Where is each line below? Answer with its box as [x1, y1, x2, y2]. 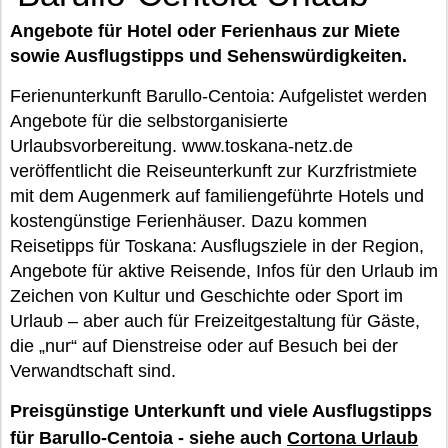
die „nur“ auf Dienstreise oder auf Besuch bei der [10, 336, 398, 356]
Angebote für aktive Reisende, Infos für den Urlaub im [10, 261, 438, 281]
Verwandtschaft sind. [10, 361, 176, 381]
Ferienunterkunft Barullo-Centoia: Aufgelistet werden [10, 86, 427, 106]
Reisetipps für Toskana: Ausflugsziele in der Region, [10, 236, 424, 256]
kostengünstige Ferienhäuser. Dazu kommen [10, 211, 367, 231]
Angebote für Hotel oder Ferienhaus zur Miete [10, 21, 400, 41]
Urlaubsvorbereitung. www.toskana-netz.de [10, 136, 353, 156]
